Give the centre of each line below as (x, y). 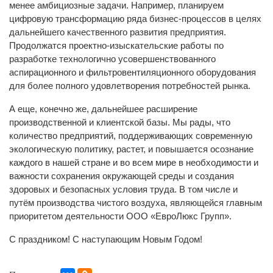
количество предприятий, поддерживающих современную (131, 136)
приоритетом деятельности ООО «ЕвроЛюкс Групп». (120, 216)
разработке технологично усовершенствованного (112, 59)
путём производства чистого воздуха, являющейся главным (136, 203)
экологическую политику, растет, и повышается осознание (131, 149)
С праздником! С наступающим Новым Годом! (106, 239)
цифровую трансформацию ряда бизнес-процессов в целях (135, 19)
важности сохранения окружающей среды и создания (122, 176)
